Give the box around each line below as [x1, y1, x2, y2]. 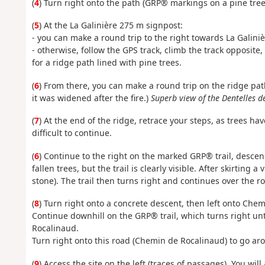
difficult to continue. [31, 127, 112, 139]
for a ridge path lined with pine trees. [31, 57, 182, 69]
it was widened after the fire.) [31, 92, 151, 104]
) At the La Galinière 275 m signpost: [38, 20, 183, 31]
